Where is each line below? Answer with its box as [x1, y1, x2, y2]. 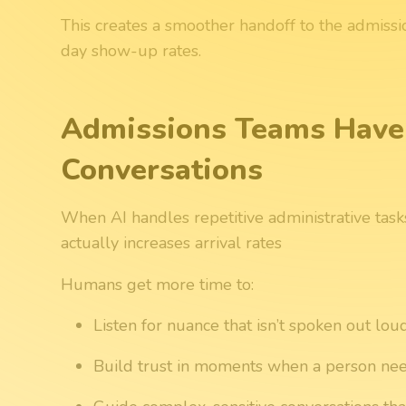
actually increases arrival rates [61, 231, 283, 254]
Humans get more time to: [61, 273, 255, 295]
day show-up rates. [61, 39, 202, 62]
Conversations [61, 149, 264, 189]
